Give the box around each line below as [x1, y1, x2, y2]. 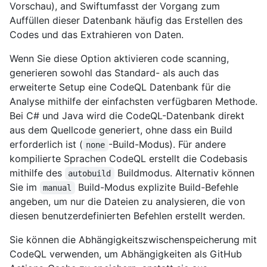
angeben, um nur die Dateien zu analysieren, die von [10, 195, 245, 208]
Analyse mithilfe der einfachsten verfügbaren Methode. [10, 95, 257, 108]
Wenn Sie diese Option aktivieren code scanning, [10, 52, 229, 65]
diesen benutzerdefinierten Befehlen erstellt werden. [10, 210, 245, 222]
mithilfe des [10, 167, 65, 179]
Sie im [10, 181, 40, 194]
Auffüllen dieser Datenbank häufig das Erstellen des [10, 14, 243, 27]
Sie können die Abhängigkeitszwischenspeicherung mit [10, 234, 257, 246]
